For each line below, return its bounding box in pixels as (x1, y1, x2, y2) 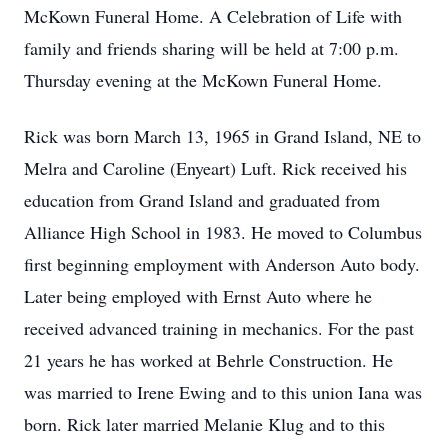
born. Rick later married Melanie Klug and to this (24, 412, 385, 436)
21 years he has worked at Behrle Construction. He (24, 348, 393, 372)
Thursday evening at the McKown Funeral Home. (24, 68, 382, 92)
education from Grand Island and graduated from (24, 188, 380, 212)
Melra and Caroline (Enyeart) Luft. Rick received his (24, 156, 407, 180)
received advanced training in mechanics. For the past (24, 316, 414, 340)
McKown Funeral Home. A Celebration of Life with (24, 4, 402, 28)
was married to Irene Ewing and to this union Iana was (24, 380, 422, 404)
